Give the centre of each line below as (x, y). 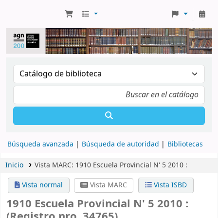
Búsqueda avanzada (40, 144)
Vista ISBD (169, 185)
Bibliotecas (185, 144)
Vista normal (41, 185)
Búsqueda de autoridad (120, 144)
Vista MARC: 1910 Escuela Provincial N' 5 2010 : (111, 165)
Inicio (14, 165)
